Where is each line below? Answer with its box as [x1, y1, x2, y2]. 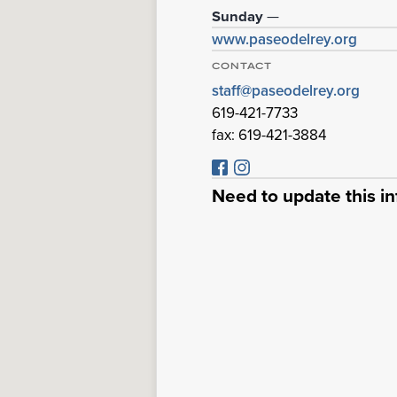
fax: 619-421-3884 [212, 123, 327, 145]
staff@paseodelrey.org [212, 79, 361, 101]
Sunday [212, 5, 264, 27]
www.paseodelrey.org [212, 28, 358, 51]
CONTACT [212, 58, 273, 74]
